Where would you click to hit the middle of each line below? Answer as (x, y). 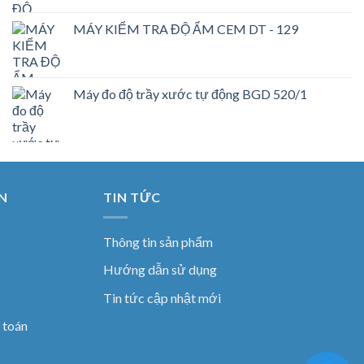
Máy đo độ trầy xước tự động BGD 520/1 (190, 94)
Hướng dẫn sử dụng (160, 270)
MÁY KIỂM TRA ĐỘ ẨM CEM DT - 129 (185, 29)
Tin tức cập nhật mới (162, 297)
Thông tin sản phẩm (158, 241)
